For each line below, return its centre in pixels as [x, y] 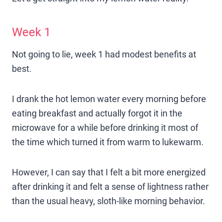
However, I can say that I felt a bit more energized [109, 172]
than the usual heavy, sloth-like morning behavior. [109, 201]
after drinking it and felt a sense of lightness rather [110, 186]
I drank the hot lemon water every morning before [109, 99]
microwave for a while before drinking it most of [105, 127]
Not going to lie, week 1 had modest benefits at [104, 54]
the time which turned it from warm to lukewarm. [108, 142]
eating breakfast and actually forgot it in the [97, 113]
